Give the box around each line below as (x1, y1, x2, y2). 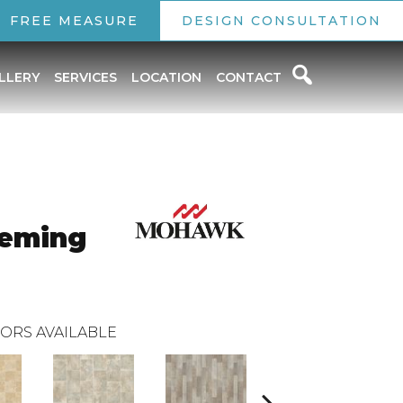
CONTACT (215, 69, 282, 85)
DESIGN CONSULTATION (182, 13, 381, 29)
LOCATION (130, 69, 201, 85)
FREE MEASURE (10, 13, 139, 29)
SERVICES (53, 69, 117, 85)
